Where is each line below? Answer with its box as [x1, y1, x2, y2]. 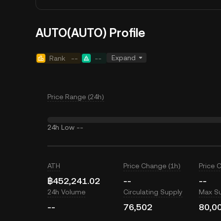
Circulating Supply [123, 188, 183, 196]
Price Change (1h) [123, 162, 181, 170]
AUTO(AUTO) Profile [36, 26, 145, 40]
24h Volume [47, 188, 85, 196]
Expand [111, 54, 136, 62]
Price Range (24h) [47, 93, 104, 101]
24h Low [47, 123, 74, 131]
